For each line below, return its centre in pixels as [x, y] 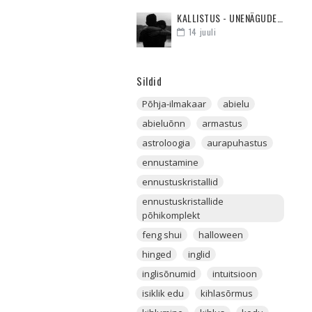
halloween [221, 235]
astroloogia [166, 143]
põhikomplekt [171, 216]
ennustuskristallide [183, 202]
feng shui [162, 235]
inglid [199, 255]
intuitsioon [235, 274]
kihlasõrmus [227, 294]
